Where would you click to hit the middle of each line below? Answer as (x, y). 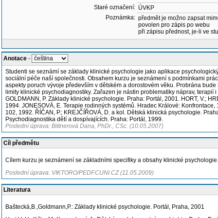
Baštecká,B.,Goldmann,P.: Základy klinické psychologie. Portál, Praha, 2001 (105, 207)
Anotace (15, 58)
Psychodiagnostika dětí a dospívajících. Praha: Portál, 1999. (84, 119)
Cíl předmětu (21, 143)
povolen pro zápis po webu (174, 25)
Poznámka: (120, 18)
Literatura (17, 190)
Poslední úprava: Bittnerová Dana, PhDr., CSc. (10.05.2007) (84, 126)
